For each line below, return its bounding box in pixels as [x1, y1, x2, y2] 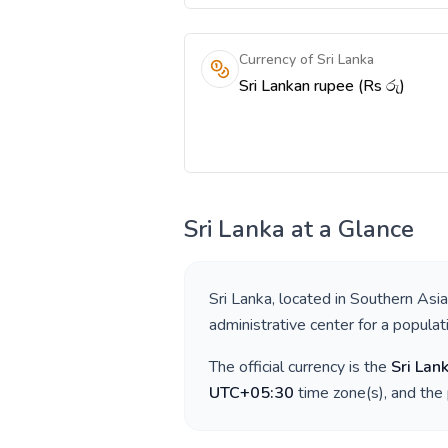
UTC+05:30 [209, 382, 294, 404]
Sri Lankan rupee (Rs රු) [239, 75, 405, 97]
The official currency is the [209, 356, 391, 378]
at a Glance [285, 213, 414, 245]
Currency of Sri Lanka [239, 50, 374, 69]
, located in [272, 288, 350, 310]
